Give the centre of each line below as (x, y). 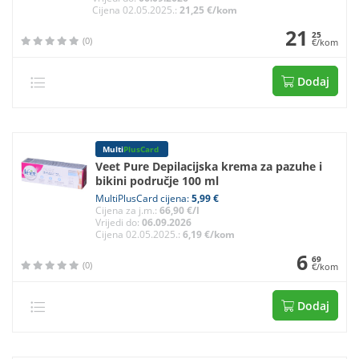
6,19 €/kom (208, 234)
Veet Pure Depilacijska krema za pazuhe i (208, 166)
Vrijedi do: (118, 222)
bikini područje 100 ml (157, 181)
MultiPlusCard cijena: (143, 198)
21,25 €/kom (208, 10)
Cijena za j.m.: (127, 210)
